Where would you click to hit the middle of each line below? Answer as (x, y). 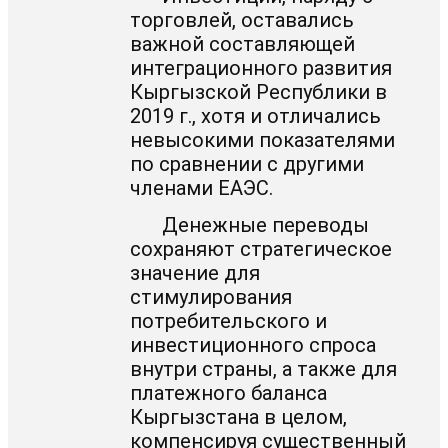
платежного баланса (229, 392)
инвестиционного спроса (253, 344)
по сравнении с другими (247, 163)
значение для (195, 272)
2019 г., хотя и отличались (256, 115)
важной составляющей (243, 43)
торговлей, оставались (242, 19)
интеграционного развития (261, 67)
